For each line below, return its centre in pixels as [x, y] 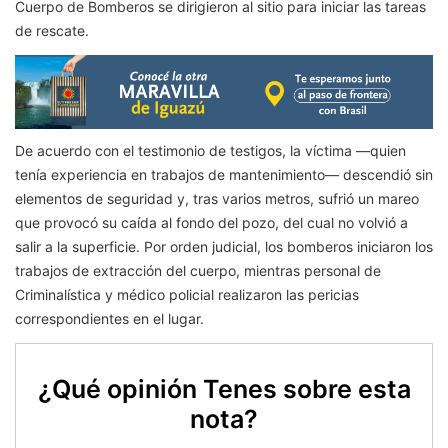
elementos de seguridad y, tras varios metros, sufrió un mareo [217, 198]
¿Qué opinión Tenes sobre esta [224, 388]
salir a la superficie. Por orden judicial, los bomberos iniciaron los [224, 246]
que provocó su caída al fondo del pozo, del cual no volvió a [211, 222]
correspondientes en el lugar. [109, 318]
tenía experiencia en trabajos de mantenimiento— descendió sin [224, 174]
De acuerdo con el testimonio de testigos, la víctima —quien [210, 150]
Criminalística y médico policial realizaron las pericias [187, 294]
